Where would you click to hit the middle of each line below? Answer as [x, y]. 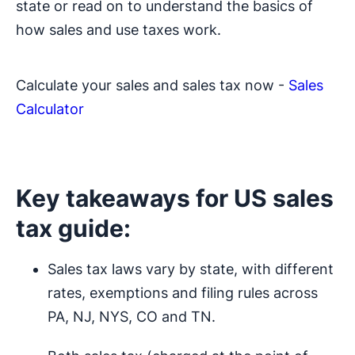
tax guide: [73, 229]
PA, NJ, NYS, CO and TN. [132, 317]
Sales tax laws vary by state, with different [191, 269]
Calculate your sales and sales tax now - [152, 86]
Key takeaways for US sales [175, 198]
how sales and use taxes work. [118, 30]
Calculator [50, 109]
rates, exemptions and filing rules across [183, 293]
